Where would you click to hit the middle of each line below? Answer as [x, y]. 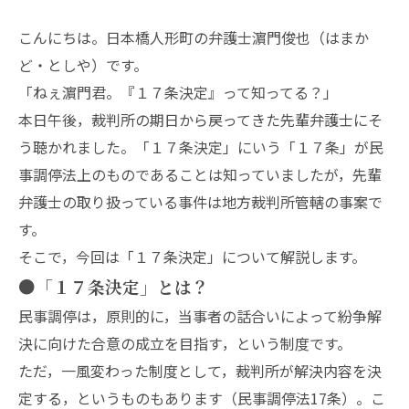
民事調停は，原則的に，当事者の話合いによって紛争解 [200, 316]
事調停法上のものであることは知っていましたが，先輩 [200, 174]
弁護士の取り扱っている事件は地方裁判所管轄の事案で [200, 202]
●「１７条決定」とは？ [114, 286]
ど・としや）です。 [83, 65]
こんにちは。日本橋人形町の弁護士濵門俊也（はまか [194, 37]
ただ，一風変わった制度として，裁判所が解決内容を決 [200, 371]
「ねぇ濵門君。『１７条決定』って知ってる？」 [178, 92]
